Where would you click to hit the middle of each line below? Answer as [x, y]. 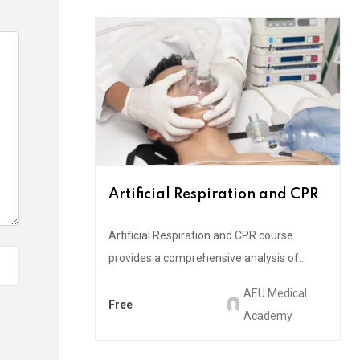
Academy [268, 315]
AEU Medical [275, 293]
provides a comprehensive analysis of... [207, 258]
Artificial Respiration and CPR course [201, 235]
